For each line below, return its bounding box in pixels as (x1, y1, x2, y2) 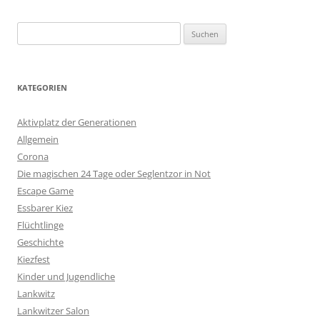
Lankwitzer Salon (17, 304, 89, 318)
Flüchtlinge (17, 219, 64, 232)
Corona (17, 150, 49, 164)
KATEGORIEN (17, 82, 67, 94)
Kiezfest (17, 253, 50, 266)
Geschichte (17, 236, 64, 249)
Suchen (16, 24, 48, 37)
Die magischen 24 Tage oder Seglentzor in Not (17, 167, 211, 181)
